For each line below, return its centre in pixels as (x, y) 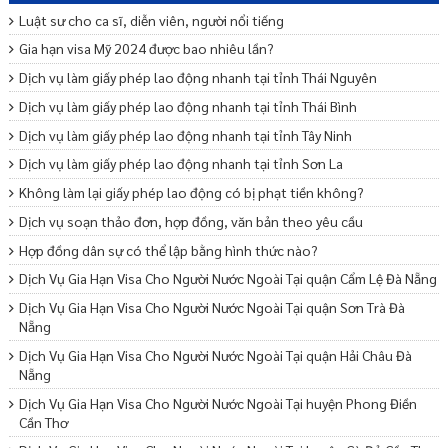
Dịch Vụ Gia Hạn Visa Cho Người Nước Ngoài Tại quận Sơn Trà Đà (211, 307)
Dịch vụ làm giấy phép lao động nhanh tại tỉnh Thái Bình (188, 105)
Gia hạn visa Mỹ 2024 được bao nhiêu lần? (146, 48)
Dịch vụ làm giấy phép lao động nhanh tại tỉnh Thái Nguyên (198, 77)
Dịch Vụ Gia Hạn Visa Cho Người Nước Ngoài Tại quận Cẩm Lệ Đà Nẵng (228, 278)
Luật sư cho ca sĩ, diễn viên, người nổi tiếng (151, 19)
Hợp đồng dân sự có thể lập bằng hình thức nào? (168, 249)
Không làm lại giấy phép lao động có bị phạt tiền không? (191, 192)
